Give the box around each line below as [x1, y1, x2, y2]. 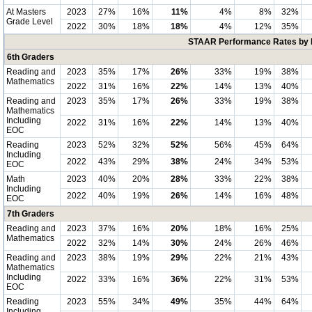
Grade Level [6, 17, 53, 26]
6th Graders [7, 52, 54, 62]
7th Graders [7, 209, 54, 219]
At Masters [6, 7, 46, 17]
